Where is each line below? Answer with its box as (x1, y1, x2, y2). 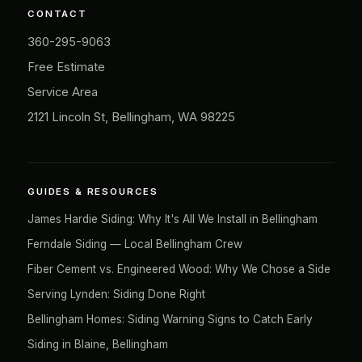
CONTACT (27, 8, 87, 19)
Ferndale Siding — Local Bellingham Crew (27, 238, 242, 250)
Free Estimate (27, 60, 105, 74)
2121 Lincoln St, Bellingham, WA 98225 (27, 110, 235, 124)
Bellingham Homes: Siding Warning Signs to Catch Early (27, 313, 313, 326)
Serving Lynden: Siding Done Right (27, 288, 205, 301)
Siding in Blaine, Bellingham (27, 338, 168, 351)
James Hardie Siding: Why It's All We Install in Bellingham (27, 213, 318, 225)
